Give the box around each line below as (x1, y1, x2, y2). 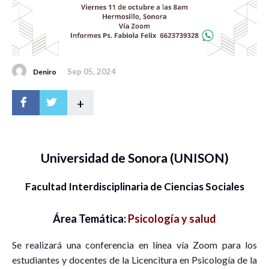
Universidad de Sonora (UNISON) (40, 150, 229, 166)
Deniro (33, 67, 56, 77)
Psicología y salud (128, 211, 216, 225)
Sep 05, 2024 (67, 67, 116, 77)
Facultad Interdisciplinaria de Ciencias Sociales (25, 180, 244, 193)
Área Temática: (53, 211, 128, 225)
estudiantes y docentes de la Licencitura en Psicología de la (12, 253, 257, 265)
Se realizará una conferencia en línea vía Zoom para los (12, 238, 257, 250)
